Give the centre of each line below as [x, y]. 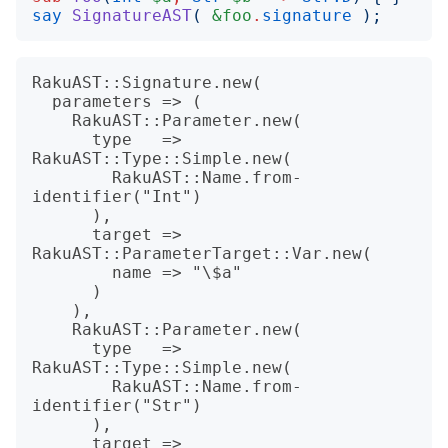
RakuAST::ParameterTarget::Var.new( [202, 253]
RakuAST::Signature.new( [147, 82]
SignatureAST [132, 15]
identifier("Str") [117, 405]
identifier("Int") [117, 196]
